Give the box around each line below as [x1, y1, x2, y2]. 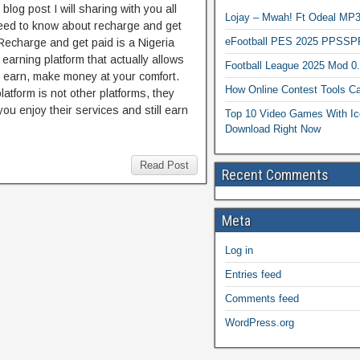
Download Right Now [225, 123, 321, 135]
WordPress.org [225, 317, 294, 329]
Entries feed [225, 268, 281, 280]
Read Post [140, 159, 189, 171]
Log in [225, 244, 253, 256]
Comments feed [225, 292, 299, 305]
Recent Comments [222, 166, 329, 183]
